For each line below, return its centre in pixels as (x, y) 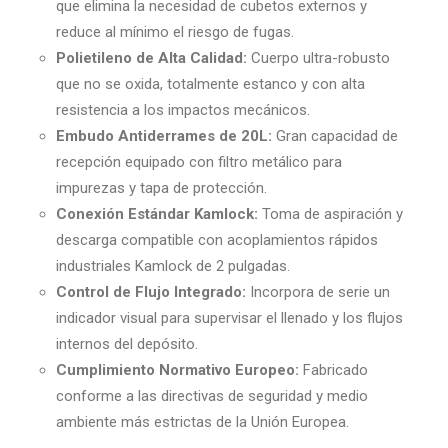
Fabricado (333, 370)
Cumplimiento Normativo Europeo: (177, 370)
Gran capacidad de (335, 136)
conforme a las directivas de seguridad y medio (212, 396)
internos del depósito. (127, 344)
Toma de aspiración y (330, 214)
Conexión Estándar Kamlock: (157, 214)
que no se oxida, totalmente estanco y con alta (210, 84)
